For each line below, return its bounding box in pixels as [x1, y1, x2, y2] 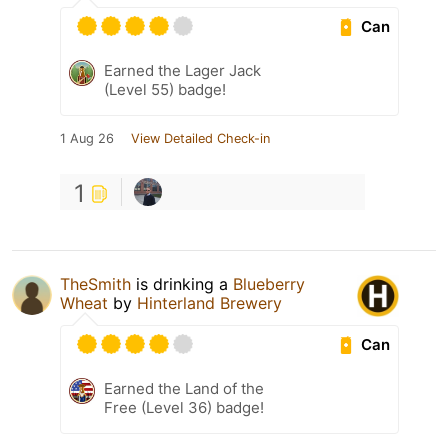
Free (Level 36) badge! [104, 398, 264, 417]
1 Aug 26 [60, 131, 114, 146]
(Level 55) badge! [104, 80, 226, 99]
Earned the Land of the [104, 379, 264, 398]
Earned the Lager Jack [104, 61, 261, 80]
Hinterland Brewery [137, 293, 282, 313]
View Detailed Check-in [131, 131, 270, 146]
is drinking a [131, 274, 233, 294]
